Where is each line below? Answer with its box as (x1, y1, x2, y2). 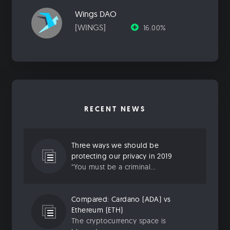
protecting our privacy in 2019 (71, 151, 172, 161)
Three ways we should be (71, 140, 159, 150)
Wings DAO (75, 9, 117, 20)
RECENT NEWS (84, 104, 146, 114)
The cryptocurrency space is (71, 216, 166, 226)
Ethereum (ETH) (71, 205, 123, 215)
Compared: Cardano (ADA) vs (71, 195, 171, 204)
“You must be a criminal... (71, 162, 156, 171)
